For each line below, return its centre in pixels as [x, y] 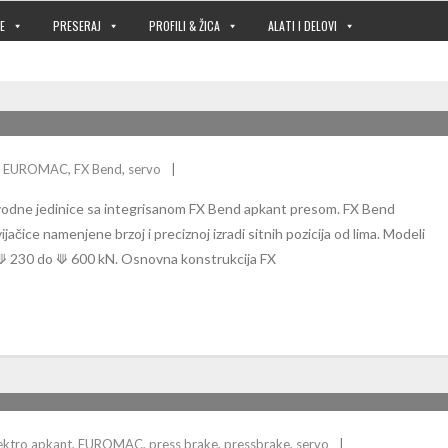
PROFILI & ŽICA [184, 25]
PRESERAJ [77, 25]
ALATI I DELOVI [302, 25]
